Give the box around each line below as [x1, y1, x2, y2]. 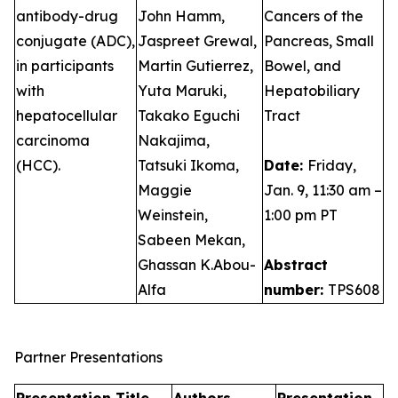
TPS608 [328, 281, 380, 298]
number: [264, 281, 328, 298]
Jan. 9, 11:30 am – [264, 181, 382, 199]
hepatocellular [16, 107, 117, 124]
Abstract [264, 256, 328, 274]
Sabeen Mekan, [138, 231, 245, 249]
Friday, [307, 156, 356, 174]
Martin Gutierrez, [138, 57, 253, 75]
